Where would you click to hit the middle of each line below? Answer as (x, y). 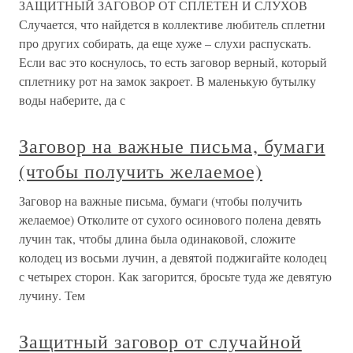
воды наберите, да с (72, 100)
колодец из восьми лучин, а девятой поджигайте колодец (173, 258)
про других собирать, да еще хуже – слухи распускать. (165, 43)
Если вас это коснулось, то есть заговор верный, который (173, 62)
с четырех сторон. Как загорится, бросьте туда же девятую (175, 277)
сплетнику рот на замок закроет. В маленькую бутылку (167, 81)
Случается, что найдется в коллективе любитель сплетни (172, 24)
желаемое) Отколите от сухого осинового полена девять (170, 220)
